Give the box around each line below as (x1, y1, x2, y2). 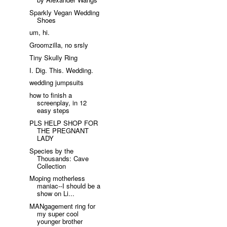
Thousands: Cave (37, 153, 89, 163)
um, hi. (29, 27, 50, 37)
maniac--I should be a (37, 181, 101, 191)
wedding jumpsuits (29, 78, 84, 88)
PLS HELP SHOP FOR (29, 118, 98, 128)
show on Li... (37, 188, 75, 199)
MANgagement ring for (29, 201, 96, 211)
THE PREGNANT (37, 125, 89, 135)
